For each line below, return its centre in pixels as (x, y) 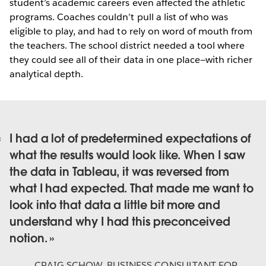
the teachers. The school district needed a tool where (127, 45)
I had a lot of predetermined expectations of (130, 139)
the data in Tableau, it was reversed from (119, 172)
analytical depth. (47, 74)
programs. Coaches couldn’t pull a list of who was (119, 17)
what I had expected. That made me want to (132, 189)
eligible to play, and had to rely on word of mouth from (131, 31)
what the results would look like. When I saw (127, 156)
